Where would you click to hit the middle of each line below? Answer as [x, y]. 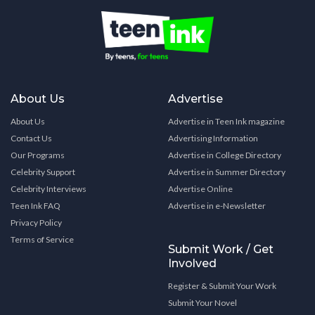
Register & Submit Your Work [222, 286]
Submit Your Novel [202, 303]
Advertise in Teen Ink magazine [226, 122]
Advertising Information [213, 139]
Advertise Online [200, 189]
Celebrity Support [43, 172]
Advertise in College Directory [225, 155]
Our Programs [38, 155]
